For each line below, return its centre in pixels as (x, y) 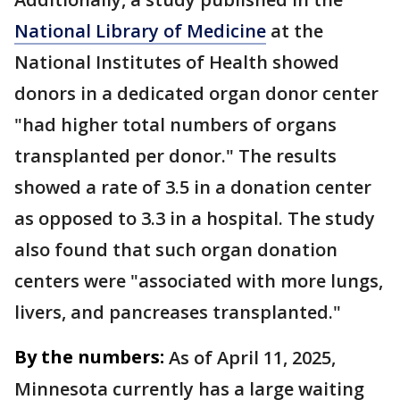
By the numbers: (89, 357)
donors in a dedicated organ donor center (196, 93)
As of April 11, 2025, (252, 358)
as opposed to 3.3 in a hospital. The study (195, 218)
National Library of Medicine (140, 31)
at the (295, 31)
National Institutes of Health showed (177, 62)
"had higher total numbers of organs (175, 125)
